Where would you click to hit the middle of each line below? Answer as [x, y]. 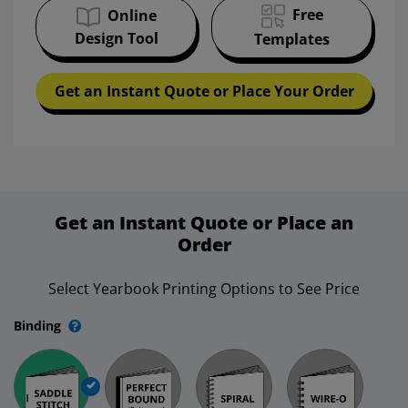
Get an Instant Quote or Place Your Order [204, 92]
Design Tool [116, 39]
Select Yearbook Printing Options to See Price [204, 289]
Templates [292, 40]
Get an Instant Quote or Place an [204, 223]
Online [132, 16]
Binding [37, 326]
